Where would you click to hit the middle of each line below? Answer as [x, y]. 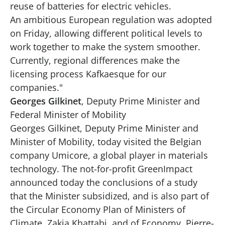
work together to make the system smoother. [105, 46]
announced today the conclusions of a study [104, 182]
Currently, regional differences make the [95, 60]
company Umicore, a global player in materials [109, 155]
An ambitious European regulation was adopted [111, 19]
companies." [36, 87]
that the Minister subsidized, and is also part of [109, 196]
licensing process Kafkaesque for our [88, 74]
